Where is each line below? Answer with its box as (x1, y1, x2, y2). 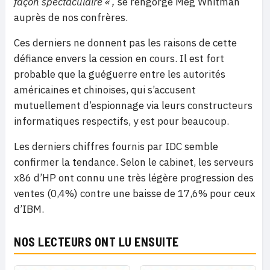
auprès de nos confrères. (14, 11, 128, 24)
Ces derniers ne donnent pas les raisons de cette (14, 36, 237, 49)
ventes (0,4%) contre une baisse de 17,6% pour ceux (14, 187, 256, 200)
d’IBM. (14, 202, 44, 216)
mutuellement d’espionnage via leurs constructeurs (14, 99, 253, 112)
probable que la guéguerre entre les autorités (14, 67, 225, 81)
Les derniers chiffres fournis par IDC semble (14, 140, 218, 153)
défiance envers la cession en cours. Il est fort (14, 52, 224, 65)
